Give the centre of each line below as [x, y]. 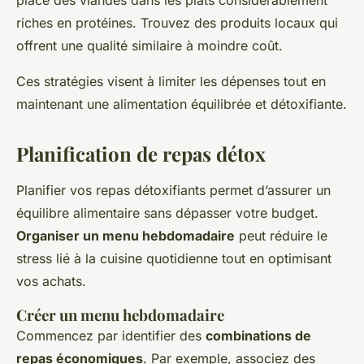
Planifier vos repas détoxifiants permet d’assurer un [173, 190]
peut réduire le [281, 236]
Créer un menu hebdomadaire [120, 315]
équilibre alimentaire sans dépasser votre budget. [167, 213]
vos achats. [51, 281]
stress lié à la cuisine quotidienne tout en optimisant [174, 258]
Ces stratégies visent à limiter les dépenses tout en [171, 81]
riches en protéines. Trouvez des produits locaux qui [177, 23]
